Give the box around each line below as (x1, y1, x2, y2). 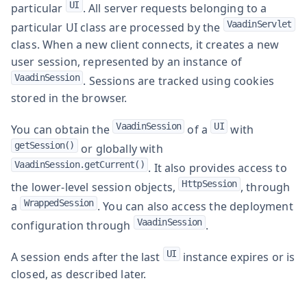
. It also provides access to (148, 160, 287, 175)
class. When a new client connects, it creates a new (11, 36, 280, 52)
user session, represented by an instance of (11, 53, 242, 69)
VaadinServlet (226, 18, 292, 29)
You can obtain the (11, 121, 113, 137)
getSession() (14, 139, 75, 151)
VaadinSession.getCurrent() (14, 158, 145, 170)
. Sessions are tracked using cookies (83, 73, 275, 88)
